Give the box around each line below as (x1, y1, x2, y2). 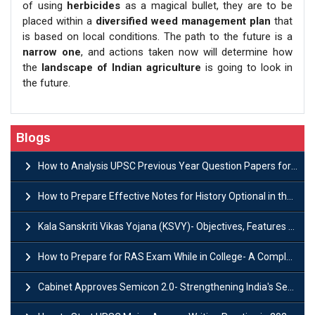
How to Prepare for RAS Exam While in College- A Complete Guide (38, 251, 286, 263)
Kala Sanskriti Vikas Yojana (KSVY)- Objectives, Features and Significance (38, 221, 288, 233)
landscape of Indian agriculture (41, 61, 201, 75)
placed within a (22, 15, 96, 28)
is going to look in (201, 61, 292, 75)
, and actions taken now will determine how (80, 46, 292, 59)
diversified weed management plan (96, 15, 271, 28)
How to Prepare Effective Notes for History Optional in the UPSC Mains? (38, 191, 287, 202)
